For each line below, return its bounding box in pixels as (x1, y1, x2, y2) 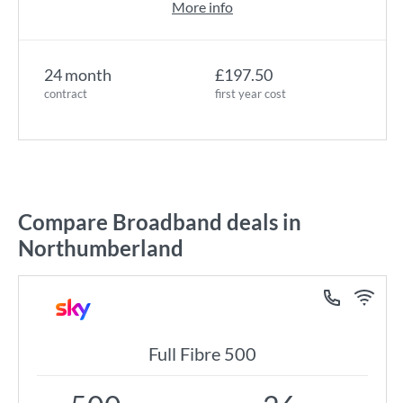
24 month (44, 65, 112, 85)
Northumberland (18, 235, 184, 261)
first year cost (215, 86, 286, 101)
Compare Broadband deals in (18, 209, 301, 235)
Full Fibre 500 (148, 343, 256, 364)
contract (44, 86, 87, 101)
